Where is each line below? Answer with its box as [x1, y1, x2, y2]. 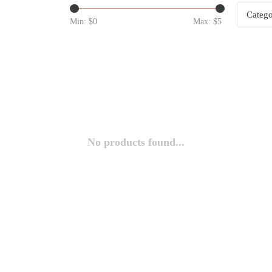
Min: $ [70, 17, 93, 26]
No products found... [87, 136, 185, 148]
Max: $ [193, 17, 217, 26]
